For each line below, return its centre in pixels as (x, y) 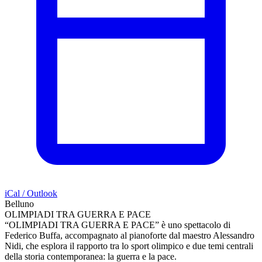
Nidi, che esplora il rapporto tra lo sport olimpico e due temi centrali (129, 246)
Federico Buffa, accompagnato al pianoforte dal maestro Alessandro (130, 235)
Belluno (19, 204)
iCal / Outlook (31, 193)
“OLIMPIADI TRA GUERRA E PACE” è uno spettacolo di (118, 225)
